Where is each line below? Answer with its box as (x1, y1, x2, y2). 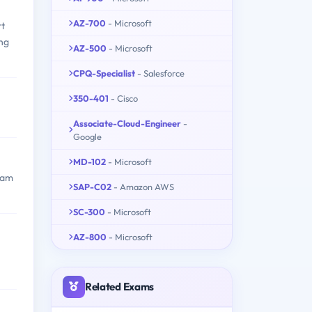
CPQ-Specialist (73, 67, 135, 79)
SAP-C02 (73, 180, 111, 192)
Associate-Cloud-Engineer (73, 117, 181, 129)
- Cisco (111, 92, 138, 104)
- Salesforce (137, 67, 185, 79)
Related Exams (85, 279, 155, 293)
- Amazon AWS (114, 180, 174, 192)
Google (73, 130, 102, 142)
